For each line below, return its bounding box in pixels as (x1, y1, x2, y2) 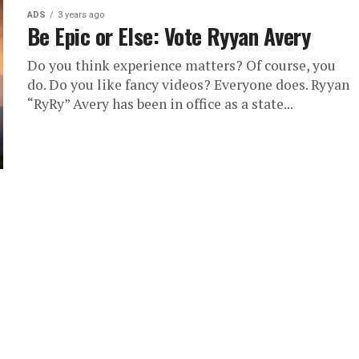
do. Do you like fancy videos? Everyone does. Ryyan (27, 75, 349, 94)
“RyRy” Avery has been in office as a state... (27, 95, 293, 113)
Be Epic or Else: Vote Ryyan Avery (27, 20, 311, 52)
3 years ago (58, 10, 104, 20)
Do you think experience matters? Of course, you (27, 56, 336, 75)
